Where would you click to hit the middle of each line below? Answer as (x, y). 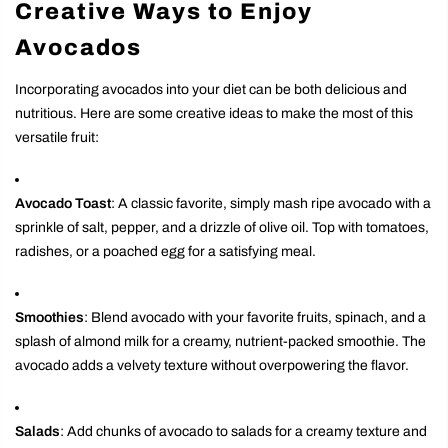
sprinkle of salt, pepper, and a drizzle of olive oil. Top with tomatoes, (222, 227)
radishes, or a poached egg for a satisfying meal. (165, 251)
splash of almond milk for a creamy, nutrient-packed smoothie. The (220, 342)
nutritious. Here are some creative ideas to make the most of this (214, 113)
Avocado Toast (63, 203)
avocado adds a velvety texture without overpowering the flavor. (212, 366)
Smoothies (49, 318)
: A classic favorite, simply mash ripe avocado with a (271, 203)
